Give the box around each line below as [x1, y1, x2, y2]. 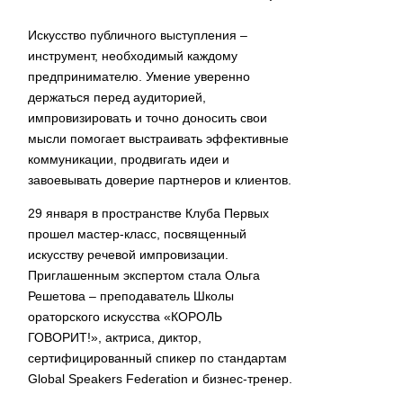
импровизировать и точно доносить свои [28, 111, 267, 125]
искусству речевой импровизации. [28, 247, 228, 262]
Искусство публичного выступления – [28, 28, 247, 42]
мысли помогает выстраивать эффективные [28, 131, 289, 146]
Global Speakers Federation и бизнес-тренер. [28, 372, 292, 386]
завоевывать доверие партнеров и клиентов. [28, 173, 291, 187]
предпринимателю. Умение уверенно [28, 69, 250, 84]
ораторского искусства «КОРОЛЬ [28, 309, 222, 324]
